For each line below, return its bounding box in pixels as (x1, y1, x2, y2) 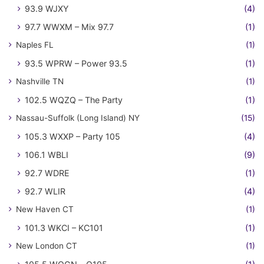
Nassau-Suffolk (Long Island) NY (16, 113, 140, 123)
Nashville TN (16, 77, 64, 87)
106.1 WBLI (25, 150, 68, 160)
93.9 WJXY (25, 4, 69, 14)
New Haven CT (16, 204, 74, 214)
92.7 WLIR (25, 186, 65, 197)
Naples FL (16, 40, 54, 50)
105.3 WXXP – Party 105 (25, 131, 120, 142)
